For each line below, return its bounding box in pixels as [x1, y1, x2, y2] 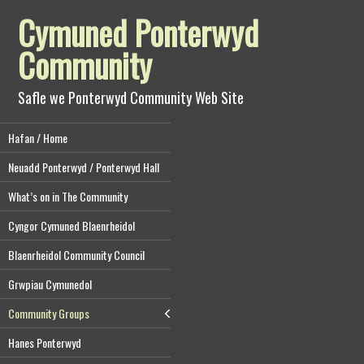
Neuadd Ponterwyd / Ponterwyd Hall [8, 158, 159, 175]
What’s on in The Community [8, 188, 128, 205]
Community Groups [8, 305, 89, 322]
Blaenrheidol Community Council [8, 246, 145, 263]
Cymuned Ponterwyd [18, 8, 259, 57]
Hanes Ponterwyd [8, 334, 81, 351]
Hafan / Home [8, 129, 67, 146]
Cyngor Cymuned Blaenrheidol [8, 217, 135, 234]
